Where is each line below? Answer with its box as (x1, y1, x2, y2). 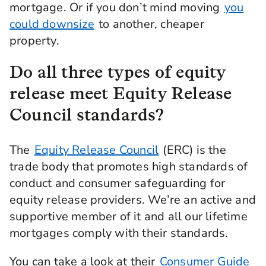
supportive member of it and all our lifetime (9, 208, 248, 224)
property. (9, 33, 59, 49)
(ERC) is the (160, 142, 226, 158)
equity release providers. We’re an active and (9, 192, 256, 208)
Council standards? (9, 104, 164, 125)
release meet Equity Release (9, 83, 232, 103)
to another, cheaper (95, 16, 204, 32)
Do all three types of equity (9, 62, 226, 82)
